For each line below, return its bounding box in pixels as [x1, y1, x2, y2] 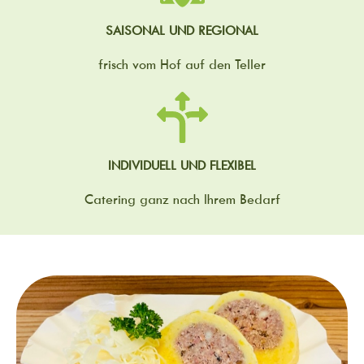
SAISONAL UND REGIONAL [106, 22, 258, 39]
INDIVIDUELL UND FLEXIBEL [108, 157, 256, 174]
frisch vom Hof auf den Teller [98, 56, 266, 73]
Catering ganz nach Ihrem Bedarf [84, 191, 280, 208]
